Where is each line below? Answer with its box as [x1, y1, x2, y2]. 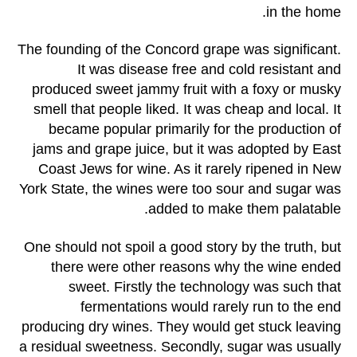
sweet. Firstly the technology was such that [69, 278, 341, 295]
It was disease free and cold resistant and [77, 61, 341, 78]
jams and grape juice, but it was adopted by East [33, 141, 341, 158]
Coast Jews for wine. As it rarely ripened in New [38, 161, 341, 178]
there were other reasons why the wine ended [51, 258, 341, 275]
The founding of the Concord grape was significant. [18, 41, 341, 58]
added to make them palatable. [148, 201, 341, 218]
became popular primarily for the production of [49, 121, 341, 138]
